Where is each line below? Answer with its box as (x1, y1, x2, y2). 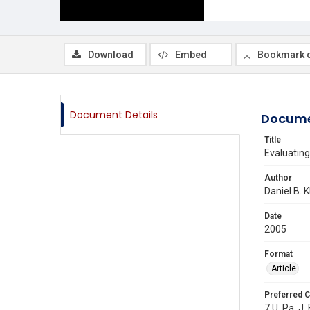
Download (88, 49, 134, 60)
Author (264, 173, 292, 183)
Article (271, 264, 296, 273)
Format (264, 249, 293, 259)
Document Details (70, 108, 158, 122)
